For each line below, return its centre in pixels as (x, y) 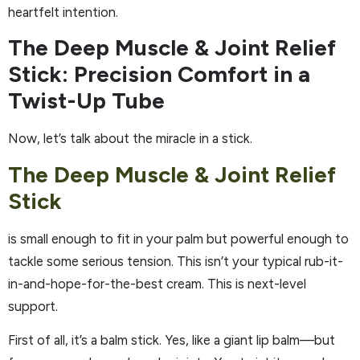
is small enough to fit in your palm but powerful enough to (178, 238)
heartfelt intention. (63, 12)
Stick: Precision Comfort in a (159, 74)
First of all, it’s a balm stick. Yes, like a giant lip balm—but (172, 340)
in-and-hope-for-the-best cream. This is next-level (157, 283)
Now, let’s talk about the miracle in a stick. (130, 139)
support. (33, 306)
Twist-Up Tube (86, 101)
